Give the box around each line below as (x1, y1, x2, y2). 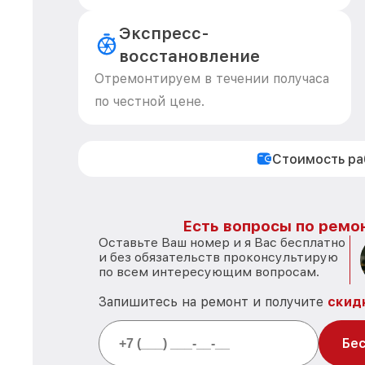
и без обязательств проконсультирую (99, 249, 338, 265)
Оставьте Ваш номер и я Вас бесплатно (99, 235, 345, 250)
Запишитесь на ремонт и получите (99, 294, 328, 310)
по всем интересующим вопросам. (99, 264, 319, 279)
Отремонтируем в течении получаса (95, 71, 329, 86)
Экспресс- (118, 24, 209, 43)
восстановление (118, 46, 260, 66)
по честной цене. (95, 94, 204, 109)
